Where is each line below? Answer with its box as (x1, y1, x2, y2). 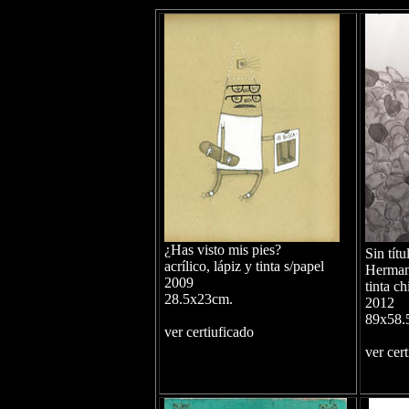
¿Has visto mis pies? (163, 242, 281, 257)
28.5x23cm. (163, 291, 233, 307)
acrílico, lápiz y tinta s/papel (163, 258, 324, 274)
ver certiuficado (163, 324, 254, 340)
